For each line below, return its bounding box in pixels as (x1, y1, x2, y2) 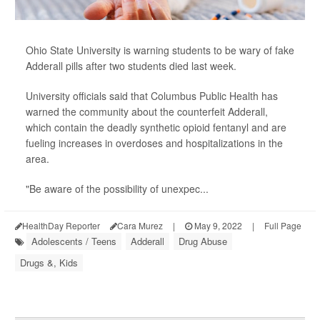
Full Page (264, 219, 301, 231)
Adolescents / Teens (31, 234, 116, 248)
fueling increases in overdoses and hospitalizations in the (26, 136, 283, 150)
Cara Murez (117, 219, 163, 231)
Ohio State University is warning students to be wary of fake (26, 43, 294, 57)
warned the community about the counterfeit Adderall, (26, 104, 268, 119)
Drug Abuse (179, 234, 227, 248)
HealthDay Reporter (22, 219, 100, 231)
